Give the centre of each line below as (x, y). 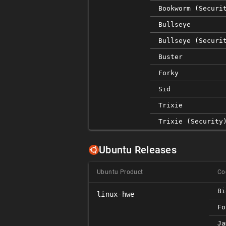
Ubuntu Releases (138, 150)
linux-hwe (116, 194)
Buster (171, 57)
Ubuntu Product (120, 172)
